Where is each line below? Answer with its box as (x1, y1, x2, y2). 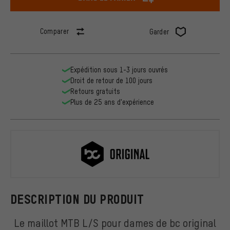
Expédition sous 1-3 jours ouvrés (70, 65, 168, 74)
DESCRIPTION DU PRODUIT (10, 192, 144, 206)
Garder (149, 27, 169, 36)
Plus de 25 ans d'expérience (70, 98, 154, 107)
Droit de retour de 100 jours (70, 76, 152, 85)
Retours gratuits (70, 87, 120, 96)
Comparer (40, 27, 69, 36)
